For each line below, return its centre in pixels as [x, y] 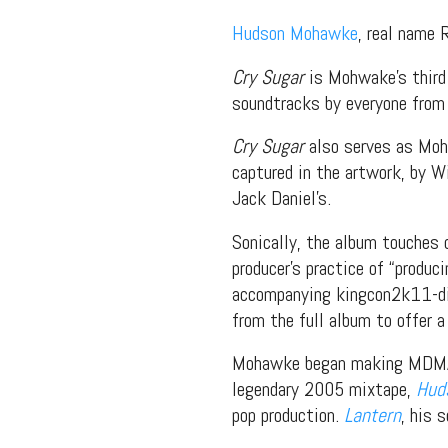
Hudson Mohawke [295, 33]
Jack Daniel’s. [281, 198]
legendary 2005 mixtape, [324, 389]
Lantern [372, 415]
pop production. [288, 415]
